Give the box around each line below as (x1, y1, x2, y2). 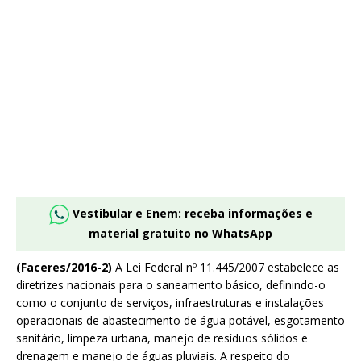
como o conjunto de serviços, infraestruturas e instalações (16, 295, 324, 311)
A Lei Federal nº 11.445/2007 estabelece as (112, 259, 339, 276)
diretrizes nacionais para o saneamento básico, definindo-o (16, 277, 326, 293)
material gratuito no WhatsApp (89, 226, 272, 242)
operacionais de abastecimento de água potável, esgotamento (16, 313, 345, 329)
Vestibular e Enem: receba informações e (72, 205, 313, 222)
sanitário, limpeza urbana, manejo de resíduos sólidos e (16, 330, 308, 346)
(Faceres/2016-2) (16, 259, 112, 276)
